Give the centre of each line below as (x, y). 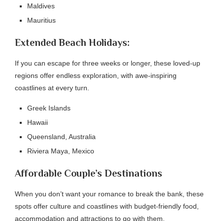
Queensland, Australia (61, 137)
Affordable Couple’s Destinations (89, 173)
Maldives (41, 6)
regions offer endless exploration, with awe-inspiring (96, 75)
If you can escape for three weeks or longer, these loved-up (108, 63)
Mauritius (41, 20)
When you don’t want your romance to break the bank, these (109, 194)
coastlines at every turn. (52, 88)
